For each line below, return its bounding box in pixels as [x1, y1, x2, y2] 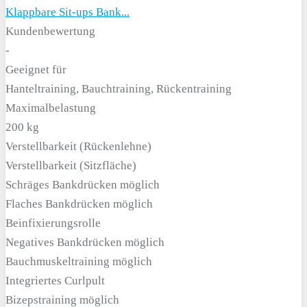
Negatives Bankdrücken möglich [5, 236, 164, 249]
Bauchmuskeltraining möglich [5, 255, 152, 268]
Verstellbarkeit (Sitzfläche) [5, 159, 136, 172]
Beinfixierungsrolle [5, 217, 101, 230]
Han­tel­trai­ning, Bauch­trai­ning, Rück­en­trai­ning [5, 82, 232, 95]
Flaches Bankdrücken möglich [5, 197, 153, 210]
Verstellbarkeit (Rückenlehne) [5, 140, 151, 153]
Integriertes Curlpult [5, 274, 105, 287]
